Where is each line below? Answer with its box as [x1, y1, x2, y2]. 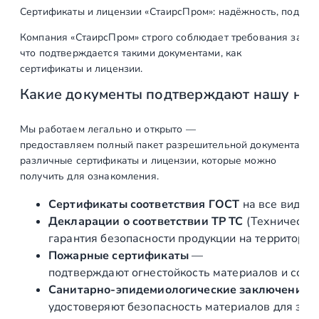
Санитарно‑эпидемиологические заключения [48, 281, 309, 298]
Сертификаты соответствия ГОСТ [48, 196, 240, 212]
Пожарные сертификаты [48, 247, 189, 263]
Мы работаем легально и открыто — [20, 122, 196, 136]
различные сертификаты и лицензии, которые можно [20, 153, 277, 167]
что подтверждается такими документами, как [20, 46, 242, 61]
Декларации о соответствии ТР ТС [48, 213, 244, 229]
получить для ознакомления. [20, 169, 159, 183]
